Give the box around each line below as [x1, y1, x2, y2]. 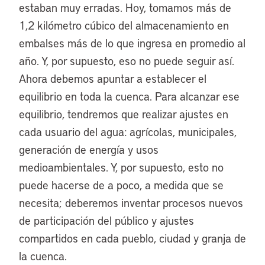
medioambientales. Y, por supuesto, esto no [19, 160, 224, 174]
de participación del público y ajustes [19, 213, 194, 228]
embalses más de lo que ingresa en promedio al [19, 35, 245, 50]
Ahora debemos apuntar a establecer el [19, 71, 206, 86]
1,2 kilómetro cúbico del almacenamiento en [19, 18, 229, 33]
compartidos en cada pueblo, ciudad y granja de [19, 231, 246, 245]
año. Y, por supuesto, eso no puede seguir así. [19, 53, 234, 68]
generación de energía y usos [19, 142, 159, 157]
